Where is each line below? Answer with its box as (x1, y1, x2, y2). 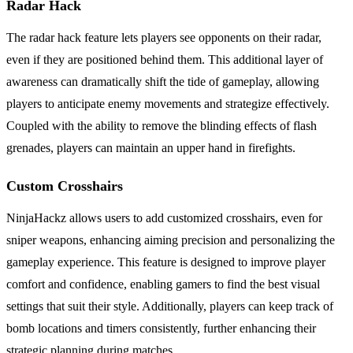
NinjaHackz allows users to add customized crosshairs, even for (6, 210, 322, 225)
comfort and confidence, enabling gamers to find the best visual (6, 277, 320, 291)
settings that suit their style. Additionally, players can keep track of (6, 299, 333, 313)
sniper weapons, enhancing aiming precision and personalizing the (6, 232, 335, 247)
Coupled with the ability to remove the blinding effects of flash (6, 118, 317, 132)
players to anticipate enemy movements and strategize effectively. (6, 96, 329, 110)
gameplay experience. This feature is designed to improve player (6, 255, 325, 269)
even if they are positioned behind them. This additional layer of (6, 52, 323, 66)
